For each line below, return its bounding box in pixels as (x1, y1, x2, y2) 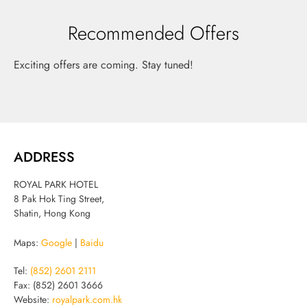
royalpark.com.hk (52, 295, 122, 305)
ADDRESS (14, 149, 75, 164)
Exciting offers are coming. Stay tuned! (14, 58, 193, 70)
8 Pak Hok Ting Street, (14, 194, 104, 204)
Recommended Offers (68, 19, 239, 47)
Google (41, 238, 72, 248)
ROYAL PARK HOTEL (14, 180, 98, 190)
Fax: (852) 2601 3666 (14, 280, 103, 291)
